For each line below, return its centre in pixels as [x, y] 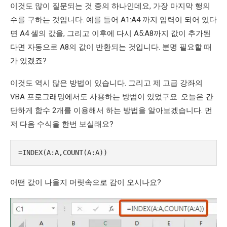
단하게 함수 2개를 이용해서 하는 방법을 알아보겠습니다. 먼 [111, 111]
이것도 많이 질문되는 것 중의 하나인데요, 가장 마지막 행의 [110, 6]
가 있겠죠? [28, 61]
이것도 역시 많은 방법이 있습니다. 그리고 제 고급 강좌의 [106, 83]
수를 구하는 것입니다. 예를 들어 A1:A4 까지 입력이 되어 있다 [113, 20]
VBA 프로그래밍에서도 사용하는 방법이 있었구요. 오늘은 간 [112, 97]
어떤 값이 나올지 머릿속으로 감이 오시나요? [86, 183]
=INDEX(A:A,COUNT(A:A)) [63, 153]
